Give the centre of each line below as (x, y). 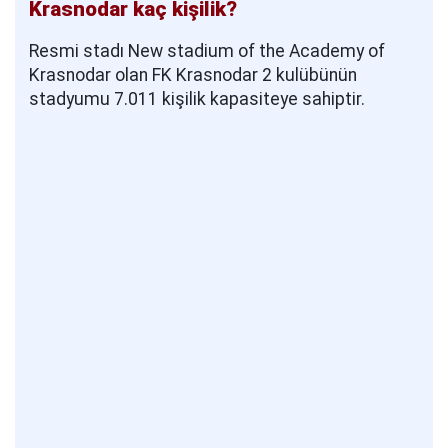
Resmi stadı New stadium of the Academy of (207, 50)
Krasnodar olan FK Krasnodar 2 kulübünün (193, 74)
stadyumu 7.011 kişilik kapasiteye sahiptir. (197, 98)
